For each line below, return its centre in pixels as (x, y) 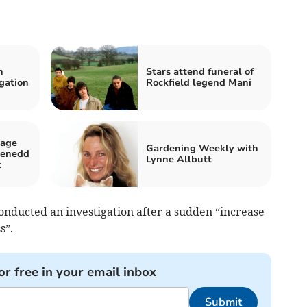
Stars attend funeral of (200, 72)
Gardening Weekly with (202, 149)
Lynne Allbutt (179, 160)
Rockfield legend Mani (199, 83)
